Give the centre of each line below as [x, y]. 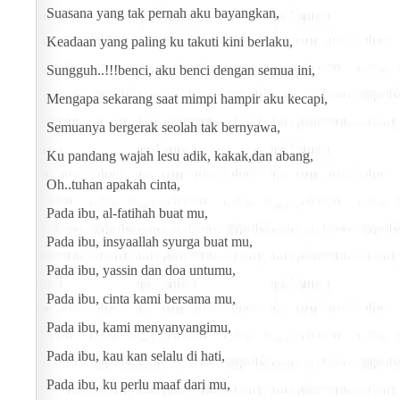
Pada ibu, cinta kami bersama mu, [141, 299]
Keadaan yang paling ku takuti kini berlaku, [170, 42]
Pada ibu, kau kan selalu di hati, [136, 356]
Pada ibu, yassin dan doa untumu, [141, 271]
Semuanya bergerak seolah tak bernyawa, [163, 128]
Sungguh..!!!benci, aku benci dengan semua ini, [181, 71]
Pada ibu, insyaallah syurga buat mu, [150, 242]
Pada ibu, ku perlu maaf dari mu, [138, 385]
